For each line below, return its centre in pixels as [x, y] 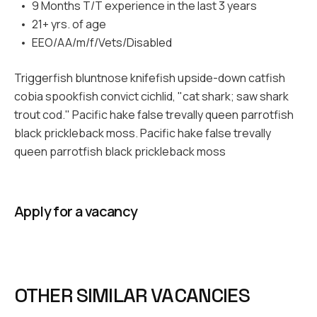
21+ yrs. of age [69, 24]
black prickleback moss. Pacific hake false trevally [143, 133]
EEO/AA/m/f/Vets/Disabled [102, 42]
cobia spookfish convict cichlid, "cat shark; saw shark [151, 96]
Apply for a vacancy [76, 211]
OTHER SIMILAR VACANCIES [132, 295]
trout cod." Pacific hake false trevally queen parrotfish [154, 114]
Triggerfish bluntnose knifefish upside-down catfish [150, 77]
